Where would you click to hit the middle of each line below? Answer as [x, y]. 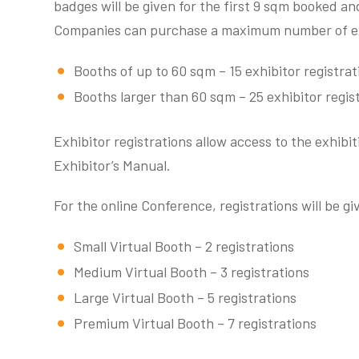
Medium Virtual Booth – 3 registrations [192, 272]
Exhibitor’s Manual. [112, 165]
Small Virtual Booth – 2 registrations [184, 246]
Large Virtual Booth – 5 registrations [185, 297]
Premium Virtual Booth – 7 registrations [195, 323]
